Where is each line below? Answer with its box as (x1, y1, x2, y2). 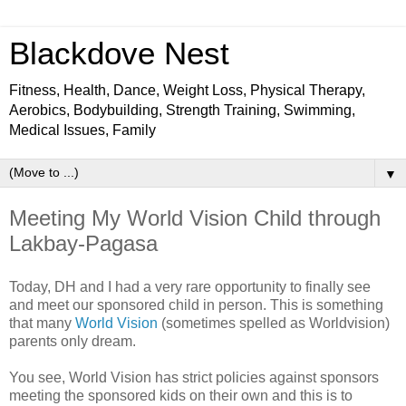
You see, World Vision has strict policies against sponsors (9, 369, 379, 385)
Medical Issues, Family (9, 122, 156, 138)
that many (9, 314, 75, 331)
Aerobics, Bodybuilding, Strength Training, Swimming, (9, 102, 355, 118)
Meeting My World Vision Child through (9, 206, 381, 230)
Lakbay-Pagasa (9, 231, 158, 256)
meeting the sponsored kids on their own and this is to (9, 387, 353, 403)
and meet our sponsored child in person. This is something (9, 296, 383, 313)
